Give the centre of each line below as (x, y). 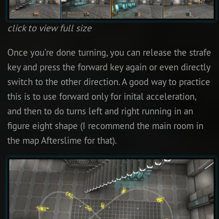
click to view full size (49, 28)
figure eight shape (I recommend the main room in (105, 126)
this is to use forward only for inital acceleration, (102, 97)
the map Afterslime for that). (62, 141)
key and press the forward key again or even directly (109, 67)
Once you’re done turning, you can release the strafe (109, 53)
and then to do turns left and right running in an (100, 111)
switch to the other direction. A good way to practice (109, 82)
